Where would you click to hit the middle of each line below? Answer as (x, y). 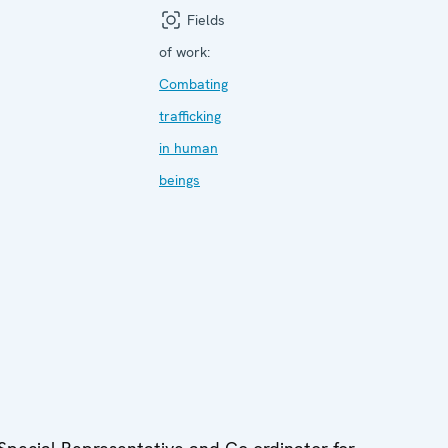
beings (179, 180)
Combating (193, 84)
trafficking (190, 116)
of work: (184, 52)
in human (188, 148)
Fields (204, 20)
